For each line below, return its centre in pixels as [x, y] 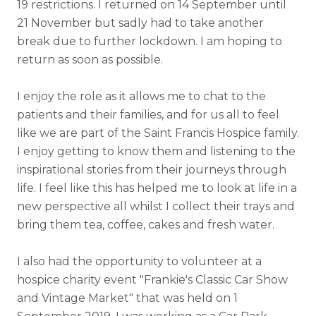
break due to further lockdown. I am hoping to [150, 42]
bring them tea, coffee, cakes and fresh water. [146, 225]
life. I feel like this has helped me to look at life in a [157, 188]
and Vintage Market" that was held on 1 [127, 298]
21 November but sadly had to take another [140, 23]
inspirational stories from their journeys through [152, 170]
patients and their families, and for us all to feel [148, 115]
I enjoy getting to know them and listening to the [156, 152]
